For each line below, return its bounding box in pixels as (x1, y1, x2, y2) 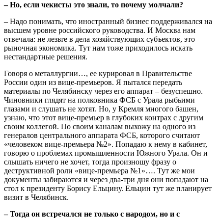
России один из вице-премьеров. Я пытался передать (4, 78, 182, 86)
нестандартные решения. (4, 52, 87, 61)
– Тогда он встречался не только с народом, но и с (4, 209, 180, 218)
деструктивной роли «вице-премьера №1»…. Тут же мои (4, 166, 195, 175)
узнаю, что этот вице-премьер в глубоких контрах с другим (4, 113, 203, 122)
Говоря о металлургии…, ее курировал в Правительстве (4, 69, 192, 78)
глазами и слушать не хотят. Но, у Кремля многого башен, (4, 104, 198, 113)
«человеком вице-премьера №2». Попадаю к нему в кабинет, (4, 139, 207, 148)
